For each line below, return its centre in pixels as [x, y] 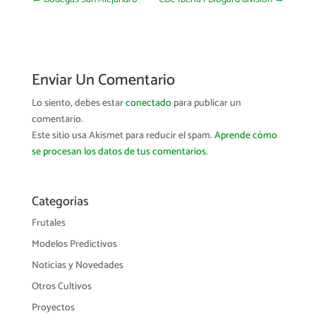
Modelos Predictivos [74, 244]
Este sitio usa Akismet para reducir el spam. [123, 135]
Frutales [48, 223]
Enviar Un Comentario [103, 80]
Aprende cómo [245, 135]
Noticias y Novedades [77, 265]
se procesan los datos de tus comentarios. [120, 152]
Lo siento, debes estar [78, 103]
